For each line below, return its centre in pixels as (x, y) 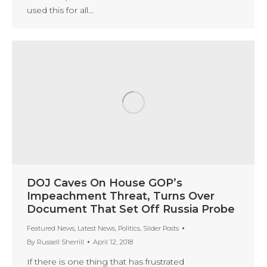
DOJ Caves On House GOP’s (105, 183)
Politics (129, 228)
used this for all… (60, 10)
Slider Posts (161, 228)
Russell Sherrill (60, 242)
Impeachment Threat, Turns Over (121, 196)
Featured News (51, 228)
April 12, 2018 (113, 242)
